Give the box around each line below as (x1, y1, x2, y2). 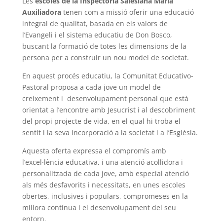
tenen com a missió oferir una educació (61, 7, 194, 17)
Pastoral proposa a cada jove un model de (22, 82, 161, 92)
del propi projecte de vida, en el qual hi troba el (22, 116, 181, 126)
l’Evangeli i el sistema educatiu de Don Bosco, (22, 30, 172, 40)
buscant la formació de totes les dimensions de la (22, 41, 186, 51)
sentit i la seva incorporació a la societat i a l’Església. (22, 128, 198, 138)
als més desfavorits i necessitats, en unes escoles (22, 180, 185, 190)
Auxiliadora (22, 7, 61, 17)
